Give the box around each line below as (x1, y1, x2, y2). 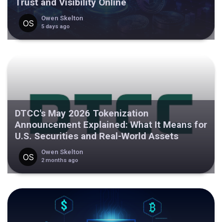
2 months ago (41, 157, 78, 164)
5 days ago (41, 23, 70, 30)
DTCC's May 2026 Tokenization (15, 108, 149, 119)
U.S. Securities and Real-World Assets (15, 130, 178, 142)
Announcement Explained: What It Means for (15, 119, 207, 131)
